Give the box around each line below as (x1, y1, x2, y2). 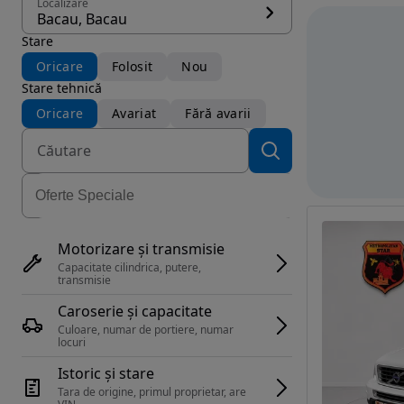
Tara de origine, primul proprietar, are (58, 384, 246, 399)
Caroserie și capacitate (58, 301, 212, 321)
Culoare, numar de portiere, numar (58, 322, 234, 337)
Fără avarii (185, 105, 252, 122)
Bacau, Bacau (37, 9, 127, 29)
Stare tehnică (22, 79, 102, 96)
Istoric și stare (58, 363, 154, 383)
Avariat (112, 105, 157, 122)
